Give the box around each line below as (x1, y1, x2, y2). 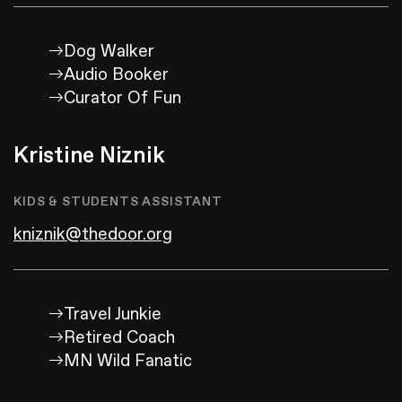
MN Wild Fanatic (64, 350, 192, 372)
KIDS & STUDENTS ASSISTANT (13, 194, 223, 210)
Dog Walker (64, 40, 154, 63)
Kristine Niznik (13, 141, 165, 171)
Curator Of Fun (64, 87, 181, 109)
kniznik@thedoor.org (13, 223, 172, 246)
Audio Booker (64, 64, 169, 86)
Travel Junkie (64, 303, 162, 326)
